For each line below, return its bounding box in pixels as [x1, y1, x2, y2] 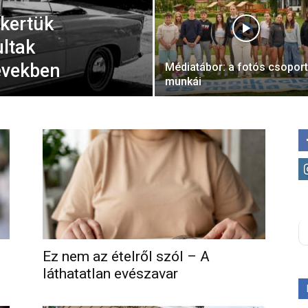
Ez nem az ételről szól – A [43, 248, 210, 265]
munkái [165, 75, 201, 88]
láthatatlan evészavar [43, 265, 178, 282]
